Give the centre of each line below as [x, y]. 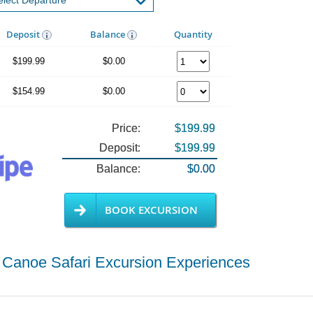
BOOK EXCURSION [151, 210]
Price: [126, 128]
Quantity [193, 34]
